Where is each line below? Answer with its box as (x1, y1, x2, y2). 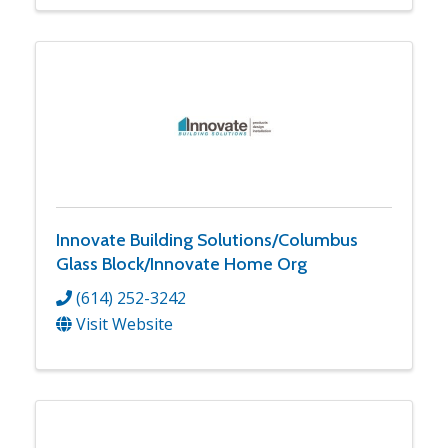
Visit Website (76, 312, 173, 335)
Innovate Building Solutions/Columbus (56, 229, 358, 252)
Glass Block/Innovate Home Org (56, 253, 307, 276)
